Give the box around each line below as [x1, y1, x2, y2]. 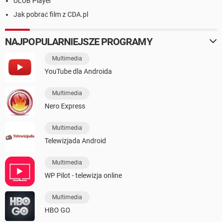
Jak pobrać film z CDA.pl [13, 10, 88, 18]
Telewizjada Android [45, 136, 106, 145]
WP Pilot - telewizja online [45, 171, 122, 179]
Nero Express [45, 102, 85, 110]
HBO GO [45, 206, 70, 214]
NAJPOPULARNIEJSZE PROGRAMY [5, 35, 152, 48]
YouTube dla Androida [45, 67, 112, 75]
